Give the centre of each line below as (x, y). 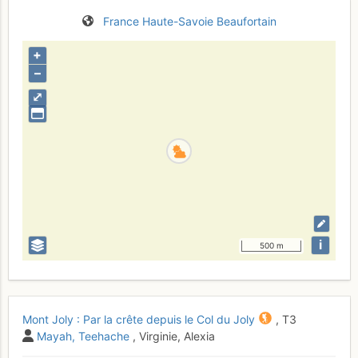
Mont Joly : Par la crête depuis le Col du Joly (139, 319)
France (121, 21)
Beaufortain (246, 21)
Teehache (104, 336)
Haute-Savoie (177, 21)
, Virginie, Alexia (174, 336)
